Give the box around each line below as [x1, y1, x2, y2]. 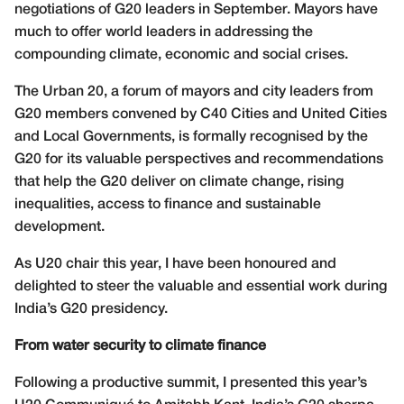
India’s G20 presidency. [14, 302, 168, 316]
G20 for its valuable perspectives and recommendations [14, 152, 383, 166]
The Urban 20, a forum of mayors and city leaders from [14, 85, 373, 98]
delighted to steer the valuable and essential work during [14, 280, 387, 293]
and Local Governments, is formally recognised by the [14, 130, 368, 143]
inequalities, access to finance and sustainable [14, 197, 321, 211]
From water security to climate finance [14, 339, 266, 353]
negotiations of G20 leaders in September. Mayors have [14, 3, 378, 16]
